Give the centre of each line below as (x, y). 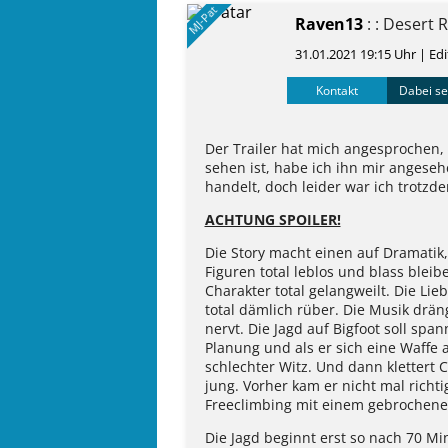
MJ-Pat (203, 19)
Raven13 (329, 24)
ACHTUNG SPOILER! (272, 219)
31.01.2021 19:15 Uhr (357, 53)
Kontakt (337, 90)
